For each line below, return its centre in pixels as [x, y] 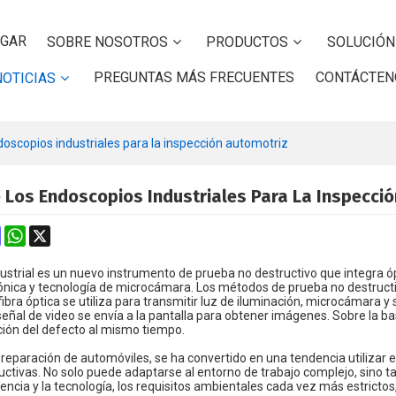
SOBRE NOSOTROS [108, 42]
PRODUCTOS [247, 42]
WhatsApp [55, 232]
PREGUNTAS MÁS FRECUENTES [194, 78]
